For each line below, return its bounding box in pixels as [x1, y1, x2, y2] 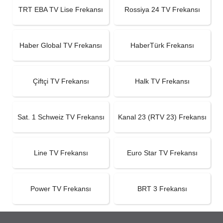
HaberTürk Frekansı [130, 41, 194, 49]
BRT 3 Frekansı [137, 184, 187, 193]
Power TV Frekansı [30, 184, 91, 193]
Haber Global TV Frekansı [19, 41, 102, 49]
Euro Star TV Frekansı [127, 148, 198, 157]
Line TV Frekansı [33, 148, 88, 157]
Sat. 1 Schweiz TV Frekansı [17, 112, 105, 121]
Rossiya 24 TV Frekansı [124, 5, 200, 13]
